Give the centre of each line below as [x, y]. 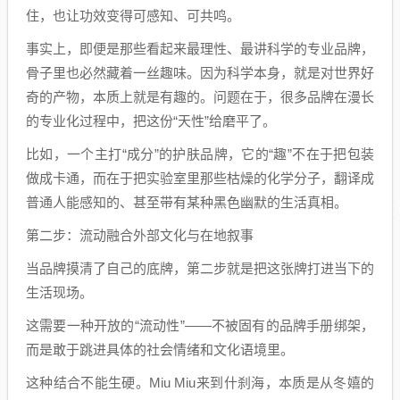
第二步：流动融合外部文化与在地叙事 [140, 235]
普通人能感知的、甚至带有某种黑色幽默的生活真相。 [187, 202]
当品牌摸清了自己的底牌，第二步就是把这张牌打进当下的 [200, 268]
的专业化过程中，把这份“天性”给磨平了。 [151, 121]
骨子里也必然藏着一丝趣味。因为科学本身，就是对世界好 [200, 72]
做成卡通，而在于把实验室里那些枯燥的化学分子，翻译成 [200, 178]
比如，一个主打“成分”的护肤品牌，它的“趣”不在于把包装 [200, 154]
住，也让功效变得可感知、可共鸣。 [133, 15]
